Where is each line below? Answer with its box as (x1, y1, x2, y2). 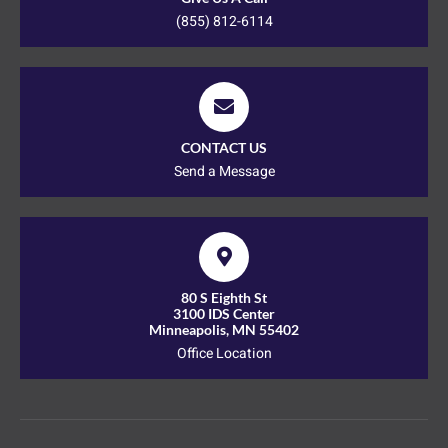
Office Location (176, 343, 272, 365)
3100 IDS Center (173, 305, 275, 323)
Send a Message (173, 161, 275, 183)
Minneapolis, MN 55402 (149, 321, 299, 339)
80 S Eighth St (181, 289, 267, 307)
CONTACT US (181, 139, 267, 157)
